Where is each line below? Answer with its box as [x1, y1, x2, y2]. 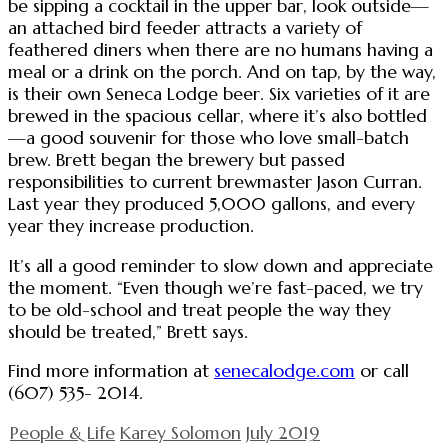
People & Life [10, 421, 115, 444]
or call [355, 360, 409, 383]
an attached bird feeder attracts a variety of [8, 16, 362, 39]
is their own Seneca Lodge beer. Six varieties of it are [8, 82, 430, 105]
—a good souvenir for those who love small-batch [8, 126, 409, 149]
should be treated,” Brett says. [8, 320, 248, 343]
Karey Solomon [120, 421, 241, 444]
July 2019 [246, 421, 320, 444]
